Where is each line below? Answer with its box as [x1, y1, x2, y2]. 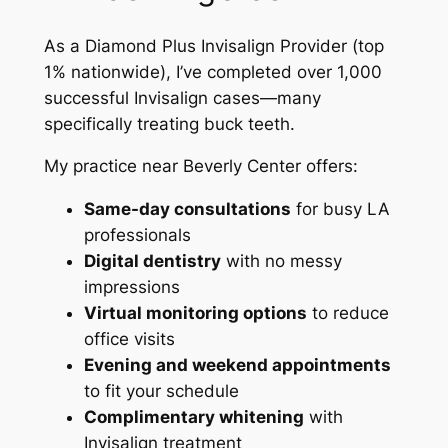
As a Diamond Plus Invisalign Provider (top [43, 35, 384, 56]
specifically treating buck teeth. [43, 113, 295, 134]
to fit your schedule [83, 381, 239, 402]
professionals [83, 225, 191, 246]
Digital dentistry [83, 251, 221, 272]
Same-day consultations [83, 199, 291, 220]
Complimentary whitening [83, 407, 304, 428]
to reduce [306, 303, 389, 324]
